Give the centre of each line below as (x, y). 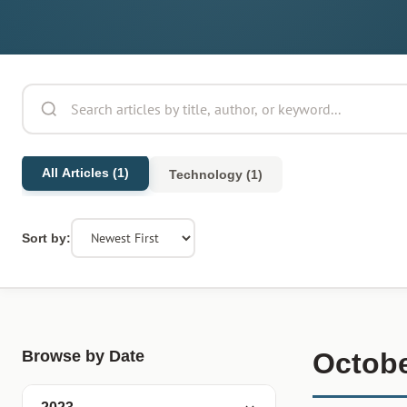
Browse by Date (83, 356)
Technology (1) (216, 174)
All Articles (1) (85, 173)
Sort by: (46, 238)
